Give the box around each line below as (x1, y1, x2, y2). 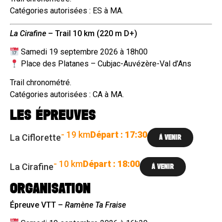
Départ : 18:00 (83, 158, 140, 169)
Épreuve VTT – (10, 200, 65, 210)
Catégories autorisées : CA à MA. (10, 90, 124, 100)
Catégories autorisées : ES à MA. (10, 5, 123, 15)
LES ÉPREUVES (10, 107, 96, 124)
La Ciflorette (10, 132, 61, 143)
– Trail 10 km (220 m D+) (46, 29, 137, 39)
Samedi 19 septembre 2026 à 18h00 (19, 47, 148, 57)
